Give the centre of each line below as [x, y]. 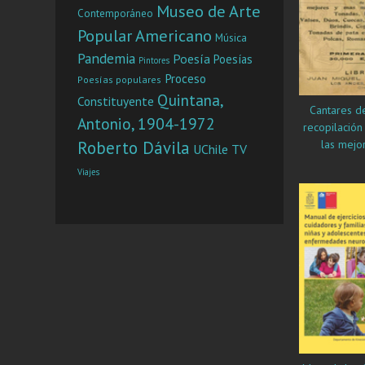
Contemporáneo [115, 13]
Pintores [154, 60]
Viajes [88, 172]
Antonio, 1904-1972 [146, 123]
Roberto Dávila [134, 147]
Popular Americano [145, 35]
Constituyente [116, 101]
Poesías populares [119, 79]
